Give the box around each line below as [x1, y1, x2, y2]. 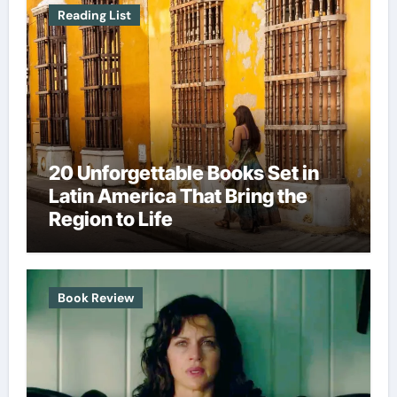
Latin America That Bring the [48, 183, 307, 207]
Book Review [57, 290, 134, 307]
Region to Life [48, 206, 173, 230]
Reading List [57, 6, 131, 23]
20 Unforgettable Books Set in [48, 160, 319, 184]
